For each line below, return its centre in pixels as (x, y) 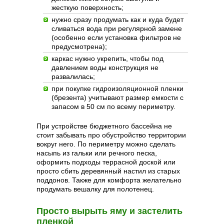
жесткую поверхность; (87, 7)
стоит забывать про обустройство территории (111, 135)
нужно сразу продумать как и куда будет (117, 19)
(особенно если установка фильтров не (116, 37)
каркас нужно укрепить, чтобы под (107, 58)
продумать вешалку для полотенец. (95, 189)
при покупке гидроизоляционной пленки (117, 88)
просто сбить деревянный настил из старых (108, 171)
